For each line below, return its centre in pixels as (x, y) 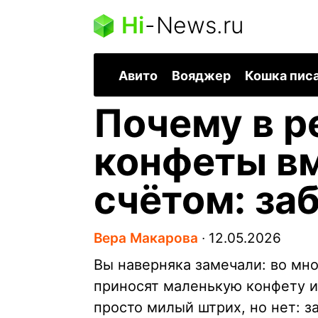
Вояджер (201, 76)
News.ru (200, 25)
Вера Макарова (146, 238)
